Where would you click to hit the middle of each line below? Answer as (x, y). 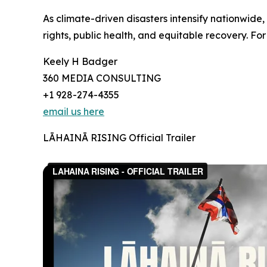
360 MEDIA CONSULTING (102, 78)
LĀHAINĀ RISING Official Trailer (119, 138)
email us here (74, 112)
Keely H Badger (80, 62)
